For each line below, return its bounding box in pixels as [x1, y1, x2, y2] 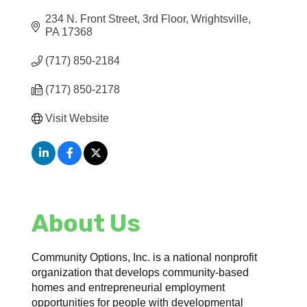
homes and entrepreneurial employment [32, 281, 225, 293]
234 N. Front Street [45, 12, 138, 25]
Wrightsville [191, 12, 249, 25]
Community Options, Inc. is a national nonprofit [32, 251, 258, 263]
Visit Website [45, 112, 110, 124]
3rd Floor [143, 12, 186, 25]
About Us [32, 208, 141, 238]
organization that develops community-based [32, 266, 249, 278]
